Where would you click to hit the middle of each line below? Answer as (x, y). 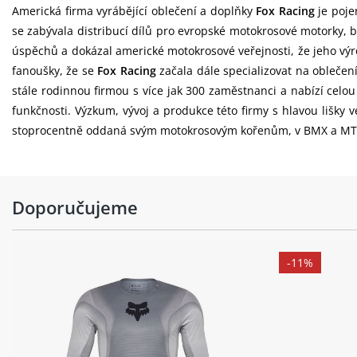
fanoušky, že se (55, 71)
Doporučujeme (75, 207)
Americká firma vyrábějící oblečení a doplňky (134, 11)
